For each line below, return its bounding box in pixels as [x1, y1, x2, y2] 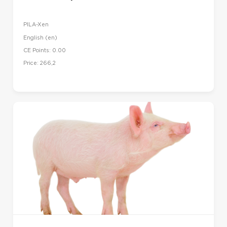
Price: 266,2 [23, 59, 56, 66]
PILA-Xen [23, 21, 49, 28]
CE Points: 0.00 [23, 47, 66, 54]
